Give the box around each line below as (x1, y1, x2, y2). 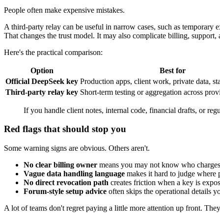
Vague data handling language (24, 169, 125, 178)
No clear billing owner (24, 161, 97, 169)
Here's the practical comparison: (4, 48, 103, 56)
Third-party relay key (5, 87, 78, 96)
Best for (160, 66, 186, 75)
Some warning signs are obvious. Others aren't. (4, 144, 150, 153)
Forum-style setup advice (24, 187, 107, 196)
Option (30, 66, 54, 75)
